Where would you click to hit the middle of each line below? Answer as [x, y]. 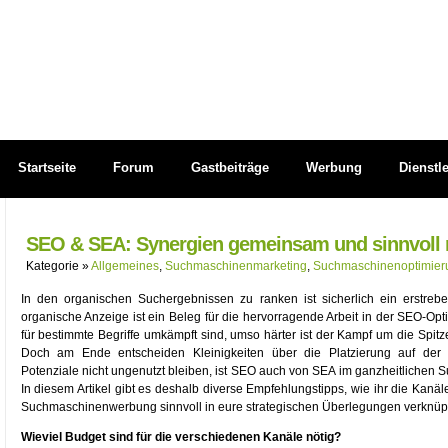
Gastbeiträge [229, 167]
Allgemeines [124, 266]
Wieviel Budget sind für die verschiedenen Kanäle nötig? [180, 437]
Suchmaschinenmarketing [235, 266]
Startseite [46, 167]
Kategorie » [58, 266]
